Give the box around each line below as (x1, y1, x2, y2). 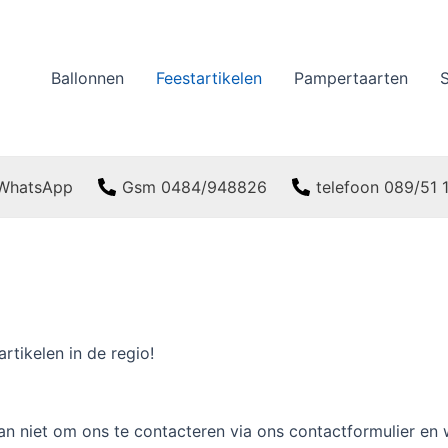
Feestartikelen (156, 68, 262, 88)
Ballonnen (51, 68, 124, 88)
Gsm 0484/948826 (121, 177, 267, 197)
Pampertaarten (294, 68, 408, 88)
